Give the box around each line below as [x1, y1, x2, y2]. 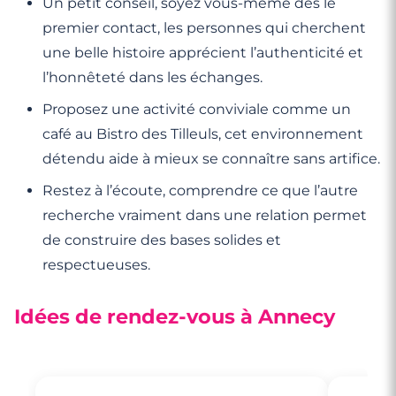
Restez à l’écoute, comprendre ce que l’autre [42, 181, 358, 199]
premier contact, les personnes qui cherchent [42, 19, 366, 36]
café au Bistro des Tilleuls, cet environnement [42, 125, 363, 142]
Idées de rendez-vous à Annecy [14, 303, 335, 329]
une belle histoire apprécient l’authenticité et [42, 43, 363, 61]
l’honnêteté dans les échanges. [42, 68, 263, 86]
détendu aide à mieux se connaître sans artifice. [42, 149, 380, 167]
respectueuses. [42, 255, 150, 273]
